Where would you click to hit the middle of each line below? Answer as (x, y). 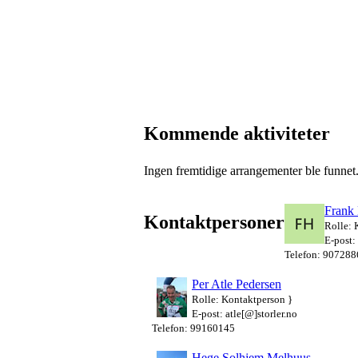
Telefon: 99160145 (193, 328)
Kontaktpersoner (214, 222)
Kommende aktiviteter (237, 133)
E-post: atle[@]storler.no (245, 313)
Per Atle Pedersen (237, 284)
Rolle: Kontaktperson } (242, 299)
